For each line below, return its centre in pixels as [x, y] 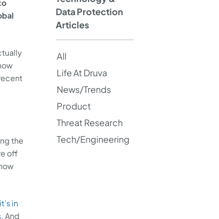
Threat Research [89, 122]
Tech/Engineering [93, 139]
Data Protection [89, 11]
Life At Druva [82, 72]
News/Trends [84, 89]
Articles [72, 25]
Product [74, 106]
